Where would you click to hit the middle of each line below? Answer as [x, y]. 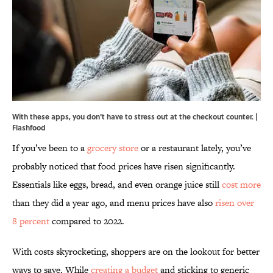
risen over [235, 203]
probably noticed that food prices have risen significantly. [124, 166]
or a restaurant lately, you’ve [195, 148]
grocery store [113, 148]
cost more [241, 185]
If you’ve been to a [50, 148]
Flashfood [29, 128]
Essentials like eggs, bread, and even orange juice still [117, 185]
